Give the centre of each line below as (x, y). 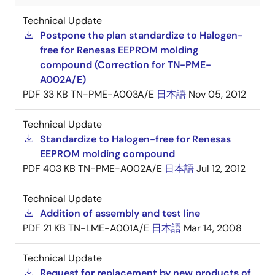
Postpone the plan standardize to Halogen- (141, 35)
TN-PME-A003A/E (112, 94)
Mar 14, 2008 (213, 228)
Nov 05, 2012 (217, 94)
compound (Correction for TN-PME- (126, 65)
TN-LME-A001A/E (109, 228)
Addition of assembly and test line (120, 213)
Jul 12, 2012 (221, 168)
